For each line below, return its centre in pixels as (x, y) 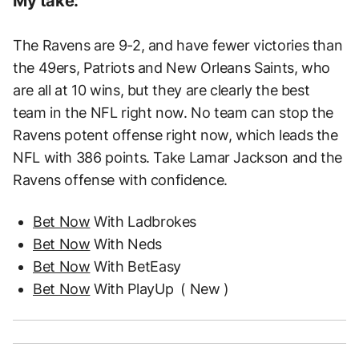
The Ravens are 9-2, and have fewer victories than (178, 46)
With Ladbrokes (143, 222)
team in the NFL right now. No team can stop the (173, 113)
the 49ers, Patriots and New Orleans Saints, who (172, 68)
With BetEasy (135, 267)
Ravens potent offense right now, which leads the (175, 135)
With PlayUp (132, 289)
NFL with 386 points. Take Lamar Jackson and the (178, 158)
